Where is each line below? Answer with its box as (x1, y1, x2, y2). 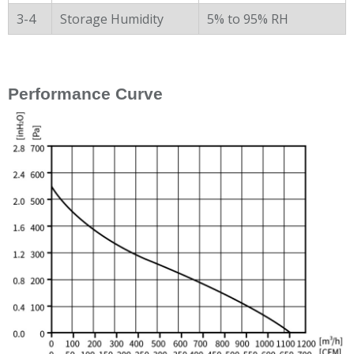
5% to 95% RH (207, 9, 288, 28)
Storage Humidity (60, 9, 164, 28)
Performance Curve (8, 84, 163, 104)
